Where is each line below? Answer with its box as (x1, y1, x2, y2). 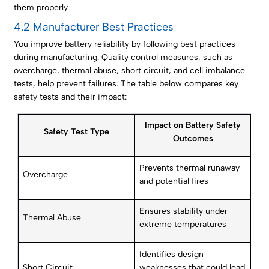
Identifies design (139, 249, 204, 260)
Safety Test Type (43, 127, 109, 138)
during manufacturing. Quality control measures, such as (14, 52, 233, 63)
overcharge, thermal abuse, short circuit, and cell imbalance (14, 65, 246, 76)
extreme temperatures (139, 219, 227, 230)
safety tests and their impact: (14, 92, 127, 103)
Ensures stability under (139, 206, 228, 217)
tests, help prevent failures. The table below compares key (14, 79, 239, 89)
